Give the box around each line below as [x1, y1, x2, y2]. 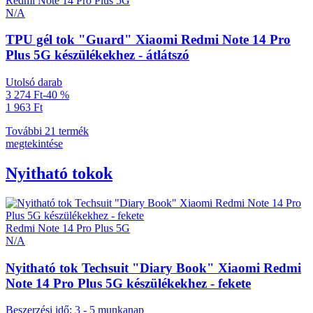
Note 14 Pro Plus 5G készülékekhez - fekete [6, 275, 251, 291]
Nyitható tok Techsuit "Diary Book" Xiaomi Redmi [6, 260, 301, 275]
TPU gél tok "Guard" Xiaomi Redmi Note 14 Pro [6, 32, 291, 48]
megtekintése [6, 138, 63, 150]
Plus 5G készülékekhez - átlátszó [6, 48, 189, 63]
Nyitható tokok [6, 164, 112, 183]
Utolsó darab [6, 76, 62, 89]
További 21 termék [6, 125, 89, 138]
